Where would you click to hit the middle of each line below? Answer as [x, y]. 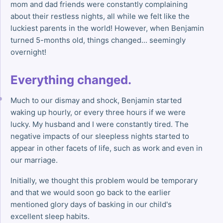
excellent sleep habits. [50, 217]
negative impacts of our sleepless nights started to [100, 136]
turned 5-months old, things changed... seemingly [98, 40]
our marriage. [34, 160]
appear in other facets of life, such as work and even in [107, 148]
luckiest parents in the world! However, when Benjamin [107, 28]
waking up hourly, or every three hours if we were [98, 112]
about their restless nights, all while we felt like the [100, 16]
